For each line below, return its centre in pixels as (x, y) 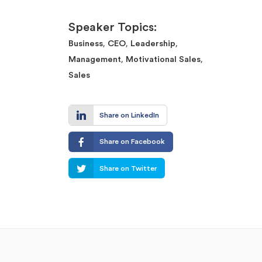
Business (86, 44)
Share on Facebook (132, 142)
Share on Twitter (128, 168)
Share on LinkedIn (129, 115)
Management (95, 60)
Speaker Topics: (113, 28)
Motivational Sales (163, 60)
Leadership (153, 44)
